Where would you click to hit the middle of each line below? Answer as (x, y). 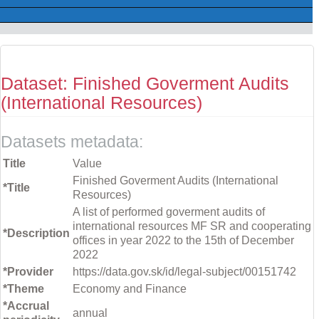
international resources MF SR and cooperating (192, 226)
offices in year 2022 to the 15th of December (183, 241)
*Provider (28, 272)
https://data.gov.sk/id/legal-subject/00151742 (184, 272)
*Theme (23, 289)
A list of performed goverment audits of (169, 212)
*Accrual (26, 306)
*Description (36, 234)
